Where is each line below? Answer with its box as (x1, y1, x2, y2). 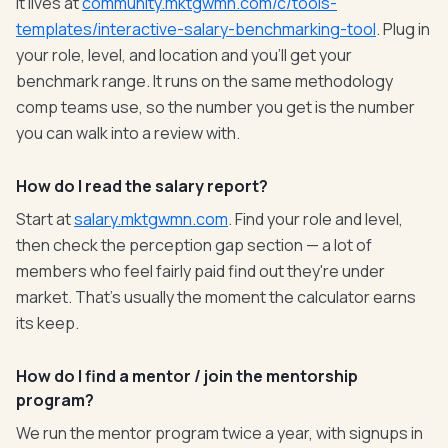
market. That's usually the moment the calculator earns (16, 286, 416, 308)
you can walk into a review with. (16, 122, 240, 144)
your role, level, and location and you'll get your (16, 44, 352, 66)
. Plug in (376, 18, 430, 40)
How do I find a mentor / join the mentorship (16, 365, 358, 387)
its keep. (16, 312, 79, 334)
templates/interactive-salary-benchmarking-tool (16, 18, 376, 40)
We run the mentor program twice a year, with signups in (16, 422, 423, 444)
